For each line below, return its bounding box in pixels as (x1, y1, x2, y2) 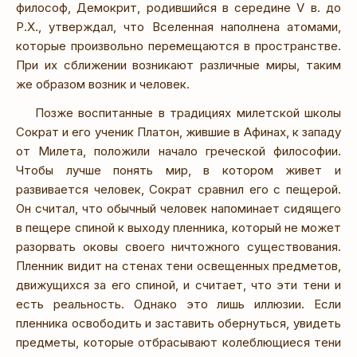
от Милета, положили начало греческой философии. (16, 143, 341, 159)
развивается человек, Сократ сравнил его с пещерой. (16, 182, 341, 198)
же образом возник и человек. (16, 76, 190, 92)
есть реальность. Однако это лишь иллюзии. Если (16, 296, 341, 312)
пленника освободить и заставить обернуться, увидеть (16, 316, 341, 331)
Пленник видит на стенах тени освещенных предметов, (16, 258, 341, 274)
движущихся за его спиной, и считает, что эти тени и (16, 277, 341, 293)
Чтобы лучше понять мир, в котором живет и (16, 163, 341, 178)
